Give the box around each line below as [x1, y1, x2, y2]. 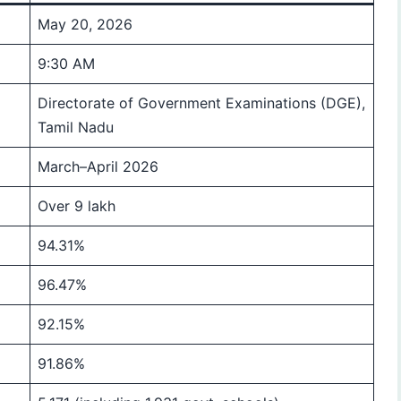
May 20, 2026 [38, 14, 132, 33]
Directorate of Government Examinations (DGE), [38, 93, 365, 112]
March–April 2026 [38, 157, 158, 175]
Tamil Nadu [38, 117, 114, 136]
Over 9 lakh [38, 196, 115, 215]
